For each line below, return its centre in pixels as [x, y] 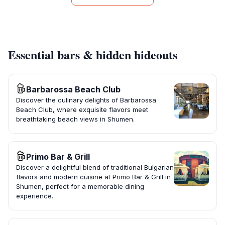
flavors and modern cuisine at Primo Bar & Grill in [93, 177]
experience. [35, 196]
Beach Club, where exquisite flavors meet [82, 110]
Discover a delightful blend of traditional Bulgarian [95, 167]
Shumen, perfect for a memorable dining [80, 187]
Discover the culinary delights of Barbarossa [86, 100]
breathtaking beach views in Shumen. [75, 119]
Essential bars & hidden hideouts [93, 55]
